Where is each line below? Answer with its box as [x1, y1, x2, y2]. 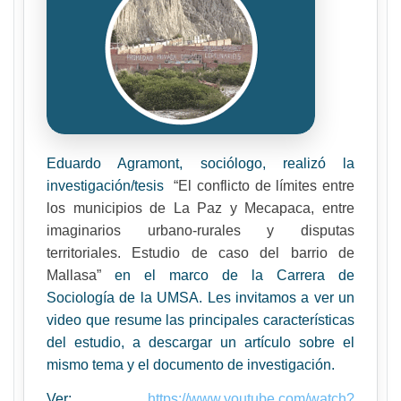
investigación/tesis [47, 178, 169, 193]
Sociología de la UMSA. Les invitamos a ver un [47, 290, 354, 305]
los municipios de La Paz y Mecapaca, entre [47, 200, 354, 216]
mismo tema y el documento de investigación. [47, 357, 335, 372]
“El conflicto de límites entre [168, 178, 355, 193]
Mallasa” [47, 268, 115, 283]
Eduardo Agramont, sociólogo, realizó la [47, 156, 354, 171]
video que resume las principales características [47, 312, 354, 328]
